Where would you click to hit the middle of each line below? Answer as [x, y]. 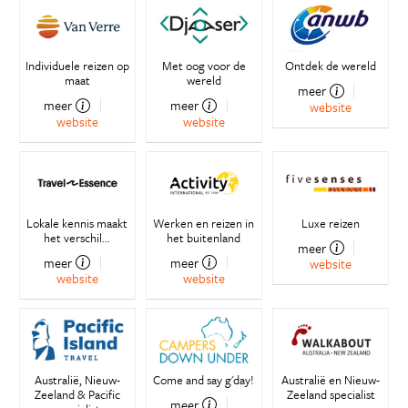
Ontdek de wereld [331, 66]
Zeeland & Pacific [77, 394]
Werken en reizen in [204, 223]
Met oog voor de [204, 66]
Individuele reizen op [77, 66]
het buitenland [204, 237]
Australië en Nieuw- [331, 379]
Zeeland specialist [331, 394]
